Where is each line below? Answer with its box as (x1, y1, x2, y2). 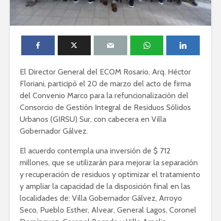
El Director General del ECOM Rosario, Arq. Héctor (20, 67, 191, 77)
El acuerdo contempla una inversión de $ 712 (20, 146, 171, 156)
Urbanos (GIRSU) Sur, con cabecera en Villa (20, 114, 166, 124)
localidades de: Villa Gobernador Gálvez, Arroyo (20, 193, 182, 203)
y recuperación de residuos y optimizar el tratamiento (20, 170, 200, 180)
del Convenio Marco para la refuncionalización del (20, 91, 188, 101)
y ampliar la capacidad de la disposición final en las (20, 182, 190, 191)
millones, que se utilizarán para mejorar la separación (20, 158, 198, 168)
